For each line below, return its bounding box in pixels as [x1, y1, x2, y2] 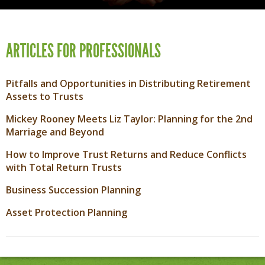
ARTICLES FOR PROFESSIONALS [6, 39, 161, 62]
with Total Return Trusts [6, 160, 122, 174]
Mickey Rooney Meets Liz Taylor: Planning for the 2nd [6, 112, 253, 125]
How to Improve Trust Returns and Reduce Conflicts [6, 147, 247, 161]
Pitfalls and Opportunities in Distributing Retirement [6, 76, 251, 90]
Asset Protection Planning [6, 205, 127, 219]
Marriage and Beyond [6, 125, 104, 138]
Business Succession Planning [6, 183, 141, 196]
